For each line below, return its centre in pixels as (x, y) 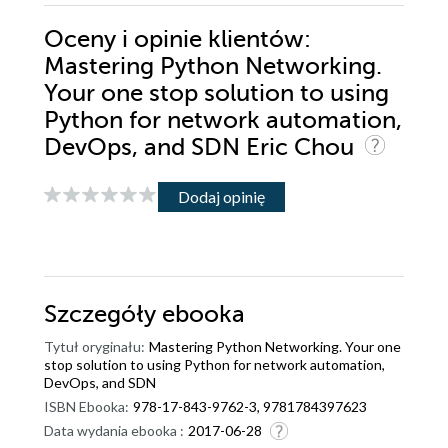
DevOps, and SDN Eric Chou (202, 147)
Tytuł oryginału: (94, 346)
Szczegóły (103, 314)
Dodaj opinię (221, 197)
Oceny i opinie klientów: (177, 39)
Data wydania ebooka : (114, 430)
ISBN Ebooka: (86, 406)
